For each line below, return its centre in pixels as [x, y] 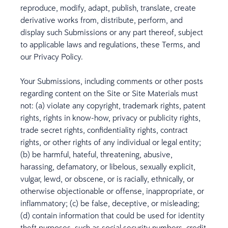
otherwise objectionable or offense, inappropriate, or [112, 191]
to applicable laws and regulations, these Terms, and [110, 44]
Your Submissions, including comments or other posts [112, 81]
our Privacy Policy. [52, 56]
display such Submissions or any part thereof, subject [112, 32]
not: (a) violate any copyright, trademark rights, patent [113, 105]
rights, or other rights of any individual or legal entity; [111, 142]
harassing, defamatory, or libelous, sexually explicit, [108, 166]
